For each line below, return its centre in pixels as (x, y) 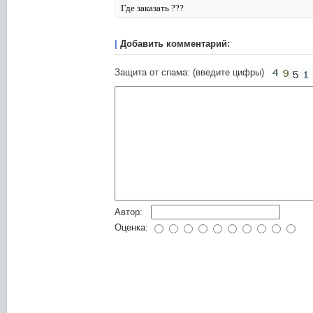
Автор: (129, 212)
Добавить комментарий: (175, 44)
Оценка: (131, 227)
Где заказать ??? (152, 8)
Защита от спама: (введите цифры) (189, 72)
